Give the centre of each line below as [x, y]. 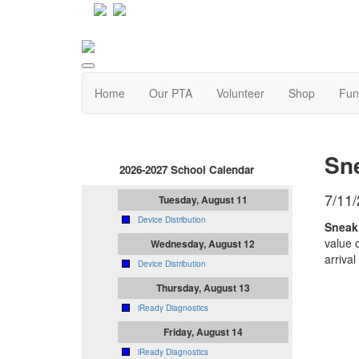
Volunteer [240, 93]
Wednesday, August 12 [203, 244]
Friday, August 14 [203, 332]
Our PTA [171, 93]
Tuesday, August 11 [203, 200]
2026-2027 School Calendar [187, 170]
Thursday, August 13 [203, 288]
